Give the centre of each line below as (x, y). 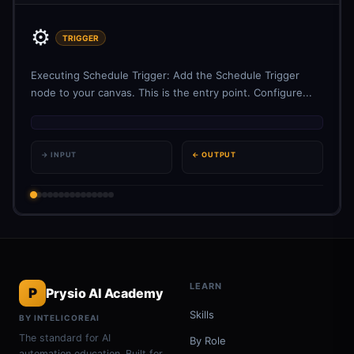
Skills (202, 314)
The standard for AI (65, 338)
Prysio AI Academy (105, 293)
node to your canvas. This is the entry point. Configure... (171, 92)
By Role (208, 341)
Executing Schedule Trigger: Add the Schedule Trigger (165, 75)
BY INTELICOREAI (59, 318)
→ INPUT (59, 154)
